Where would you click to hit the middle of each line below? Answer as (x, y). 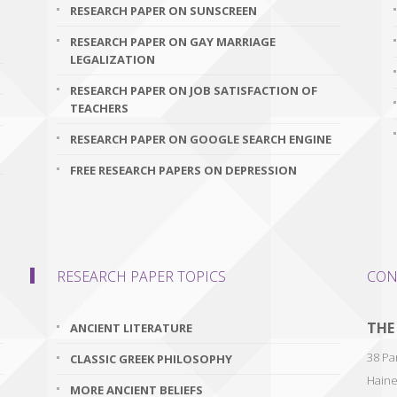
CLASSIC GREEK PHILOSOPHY (151, 359)
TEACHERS (99, 108)
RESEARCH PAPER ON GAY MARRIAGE (173, 42)
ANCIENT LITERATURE (131, 328)
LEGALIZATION (113, 59)
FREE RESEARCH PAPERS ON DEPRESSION (183, 170)
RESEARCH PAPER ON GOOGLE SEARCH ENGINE (201, 139)
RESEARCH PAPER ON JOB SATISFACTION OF (194, 90)
